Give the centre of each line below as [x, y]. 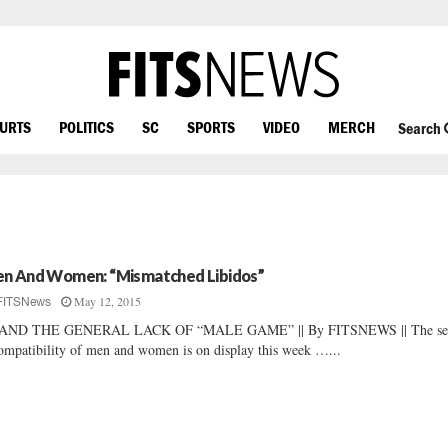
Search [420, 128]
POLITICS [86, 126]
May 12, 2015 [108, 301]
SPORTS [211, 126]
